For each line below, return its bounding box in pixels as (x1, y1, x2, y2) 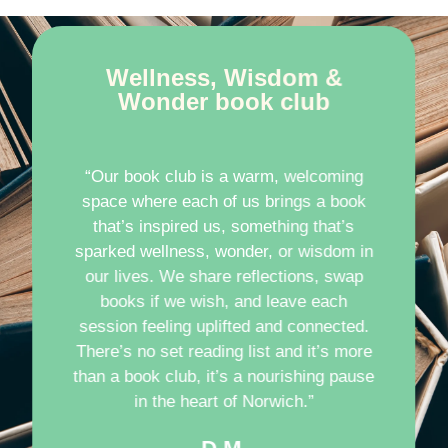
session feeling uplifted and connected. (78, 316, 369, 336)
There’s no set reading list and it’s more (75, 341, 372, 361)
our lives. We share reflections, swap (84, 266, 363, 286)
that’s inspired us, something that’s (93, 216, 355, 236)
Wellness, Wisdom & (105, 63, 342, 91)
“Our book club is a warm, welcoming (84, 166, 363, 186)
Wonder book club (117, 87, 330, 115)
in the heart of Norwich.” (133, 391, 314, 411)
